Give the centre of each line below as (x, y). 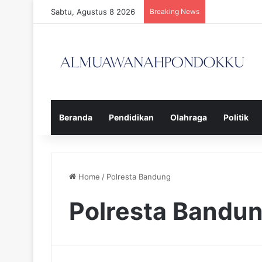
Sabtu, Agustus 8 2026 (93, 12)
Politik (236, 117)
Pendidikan (131, 117)
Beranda (76, 117)
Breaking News (175, 11)
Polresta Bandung (139, 176)
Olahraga (189, 117)
